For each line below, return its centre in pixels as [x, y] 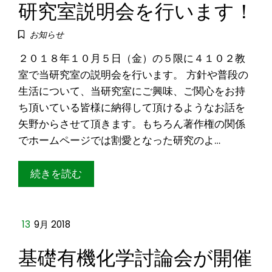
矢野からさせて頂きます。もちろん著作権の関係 [132, 124]
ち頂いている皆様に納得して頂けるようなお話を [132, 107]
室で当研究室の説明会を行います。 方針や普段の [133, 74]
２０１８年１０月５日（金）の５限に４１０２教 [132, 58]
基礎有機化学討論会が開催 [135, 256]
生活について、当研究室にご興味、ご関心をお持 [132, 91]
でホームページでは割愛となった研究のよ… [119, 140]
